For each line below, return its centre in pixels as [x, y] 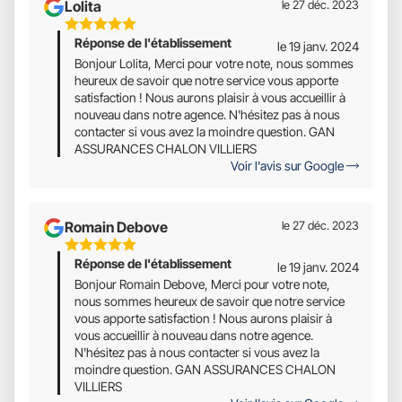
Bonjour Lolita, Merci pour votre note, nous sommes [214, 63]
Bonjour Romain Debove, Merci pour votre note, [202, 284]
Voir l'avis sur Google [288, 165]
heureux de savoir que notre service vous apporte [206, 80]
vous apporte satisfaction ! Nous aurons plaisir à [203, 318]
